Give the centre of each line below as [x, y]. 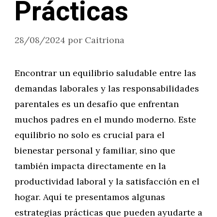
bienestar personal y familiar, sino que [95, 150]
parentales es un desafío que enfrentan [97, 104]
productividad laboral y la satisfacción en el [107, 181]
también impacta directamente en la [90, 166]
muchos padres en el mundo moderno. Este [105, 119]
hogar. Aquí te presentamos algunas [90, 197]
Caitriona [105, 40]
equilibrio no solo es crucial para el [90, 135]
